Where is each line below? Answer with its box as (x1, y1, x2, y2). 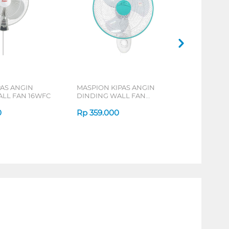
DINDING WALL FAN (76, 91, 146, 100)
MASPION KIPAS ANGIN (76, 83, 155, 91)
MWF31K (76, 99, 105, 108)
